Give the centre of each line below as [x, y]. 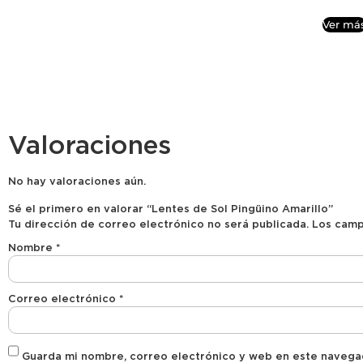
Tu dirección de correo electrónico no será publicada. [158, 224]
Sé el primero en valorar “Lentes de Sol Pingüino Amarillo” [171, 208]
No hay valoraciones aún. [77, 181]
